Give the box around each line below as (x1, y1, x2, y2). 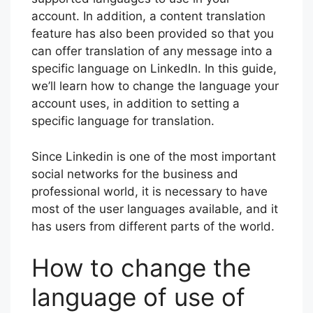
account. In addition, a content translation (31, 9, 265, 24)
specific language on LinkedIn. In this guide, (31, 61, 277, 76)
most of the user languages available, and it (31, 201, 278, 216)
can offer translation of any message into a (31, 44, 272, 59)
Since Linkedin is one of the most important (31, 149, 276, 163)
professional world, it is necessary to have (31, 184, 268, 198)
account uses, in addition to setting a (31, 96, 240, 111)
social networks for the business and (31, 166, 238, 181)
